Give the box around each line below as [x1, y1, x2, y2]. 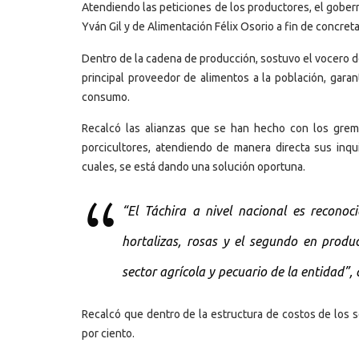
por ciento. [82, 327, 135, 341]
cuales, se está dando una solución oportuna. [82, 160, 305, 174]
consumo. [82, 90, 130, 103]
